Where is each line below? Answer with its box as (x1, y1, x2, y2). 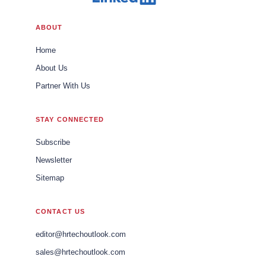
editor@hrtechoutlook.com (36, 230, 126, 239)
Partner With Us (36, 81, 90, 90)
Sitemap (36, 173, 64, 182)
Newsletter (36, 156, 72, 164)
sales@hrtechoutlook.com (36, 248, 125, 256)
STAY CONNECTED (36, 115, 104, 123)
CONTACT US (36, 207, 85, 215)
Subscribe (36, 138, 70, 147)
